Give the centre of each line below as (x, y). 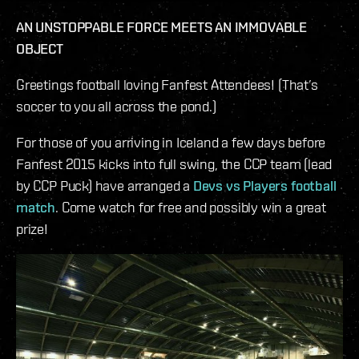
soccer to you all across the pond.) (116, 106)
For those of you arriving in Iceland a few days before (171, 142)
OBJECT (40, 48)
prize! (32, 228)
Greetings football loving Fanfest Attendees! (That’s (167, 84)
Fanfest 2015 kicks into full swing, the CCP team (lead (174, 163)
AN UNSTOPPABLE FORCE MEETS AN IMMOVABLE (161, 26)
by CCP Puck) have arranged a (105, 185)
